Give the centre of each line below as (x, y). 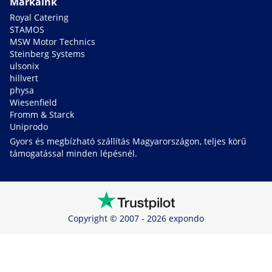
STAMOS (27, 30)
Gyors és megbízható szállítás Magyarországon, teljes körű (128, 141)
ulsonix (24, 66)
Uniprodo (29, 127)
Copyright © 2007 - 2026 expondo (136, 219)
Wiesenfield (33, 103)
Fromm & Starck (42, 115)
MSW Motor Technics (53, 42)
